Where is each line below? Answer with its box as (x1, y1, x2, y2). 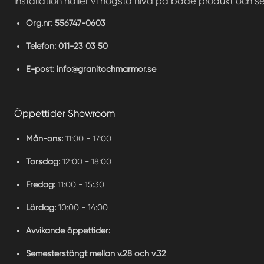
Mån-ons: (26, 134, 65, 144)
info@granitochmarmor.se (57, 64, 156, 74)
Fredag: (26, 180, 55, 190)
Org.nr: (26, 18, 52, 28)
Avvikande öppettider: (26, 226, 110, 236)
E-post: (26, 64, 54, 74)
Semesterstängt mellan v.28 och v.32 (26, 249, 166, 259)
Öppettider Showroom (14, 107, 115, 119)
